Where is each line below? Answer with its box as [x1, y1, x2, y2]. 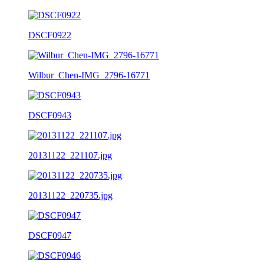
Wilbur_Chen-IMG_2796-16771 [28, 70, 150, 80]
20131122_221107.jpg [28, 150, 112, 160]
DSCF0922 [28, 29, 71, 40]
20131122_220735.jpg [28, 190, 113, 200]
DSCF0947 [28, 230, 71, 240]
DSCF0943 [28, 110, 71, 120]
